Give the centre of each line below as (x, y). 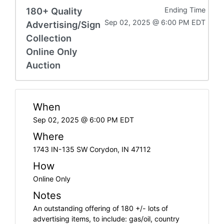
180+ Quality (54, 11)
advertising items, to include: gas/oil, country (106, 218)
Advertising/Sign (63, 24)
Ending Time (185, 9)
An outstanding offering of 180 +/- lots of (100, 208)
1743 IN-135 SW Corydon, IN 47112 (92, 149)
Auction (43, 65)
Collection (49, 38)
